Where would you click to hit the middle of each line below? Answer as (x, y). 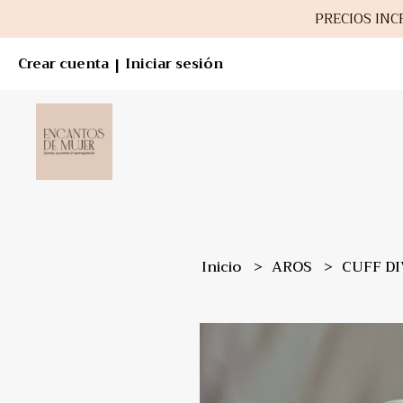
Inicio (224, 267)
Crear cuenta (63, 64)
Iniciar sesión (174, 64)
